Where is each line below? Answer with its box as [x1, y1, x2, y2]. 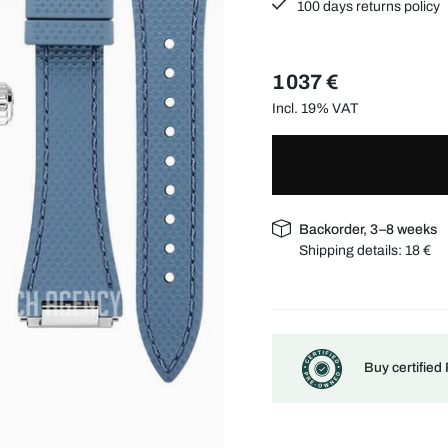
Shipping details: [299, 242, 406, 258]
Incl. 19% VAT [272, 100, 358, 116]
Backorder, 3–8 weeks [299, 221, 438, 237]
